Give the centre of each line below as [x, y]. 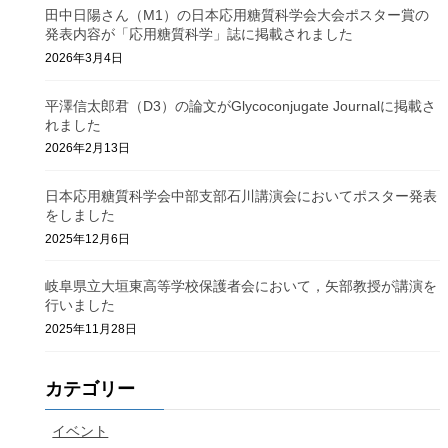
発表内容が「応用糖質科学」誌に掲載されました [199, 34]
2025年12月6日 [88, 238]
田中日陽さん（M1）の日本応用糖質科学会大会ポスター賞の [237, 15]
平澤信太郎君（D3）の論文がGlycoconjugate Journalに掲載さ [241, 105]
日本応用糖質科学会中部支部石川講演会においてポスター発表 [241, 195]
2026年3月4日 [84, 57]
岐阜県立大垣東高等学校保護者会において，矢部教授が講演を [241, 286]
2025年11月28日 [91, 328]
